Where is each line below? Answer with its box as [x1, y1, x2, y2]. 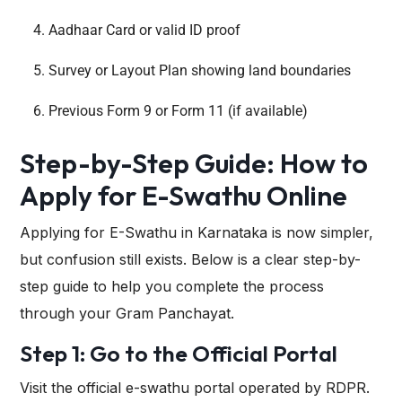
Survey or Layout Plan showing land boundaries [48, 62, 351, 80]
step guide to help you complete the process [20, 277, 324, 296]
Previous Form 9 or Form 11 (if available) [48, 102, 308, 120]
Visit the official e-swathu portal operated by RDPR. [20, 379, 370, 398]
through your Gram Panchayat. [20, 304, 234, 323]
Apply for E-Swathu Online [20, 179, 347, 214]
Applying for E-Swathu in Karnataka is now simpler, [20, 223, 373, 242]
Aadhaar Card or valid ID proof [48, 22, 240, 39]
